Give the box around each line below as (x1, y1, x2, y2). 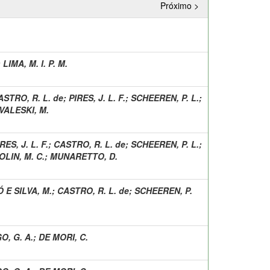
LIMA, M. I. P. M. (3, 57, 67, 69)
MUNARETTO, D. (50, 149, 118, 162)
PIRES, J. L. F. (69, 91, 125, 104)
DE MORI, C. (39, 230, 88, 243)
